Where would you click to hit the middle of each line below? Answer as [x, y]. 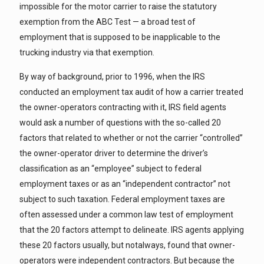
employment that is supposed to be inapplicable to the [120, 37]
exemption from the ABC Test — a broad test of [108, 22]
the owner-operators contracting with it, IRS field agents [123, 107]
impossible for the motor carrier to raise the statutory [118, 6]
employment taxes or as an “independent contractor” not [125, 184]
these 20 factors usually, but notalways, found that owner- [127, 245]
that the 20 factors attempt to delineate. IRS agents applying [132, 230]
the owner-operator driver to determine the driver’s [114, 153]
